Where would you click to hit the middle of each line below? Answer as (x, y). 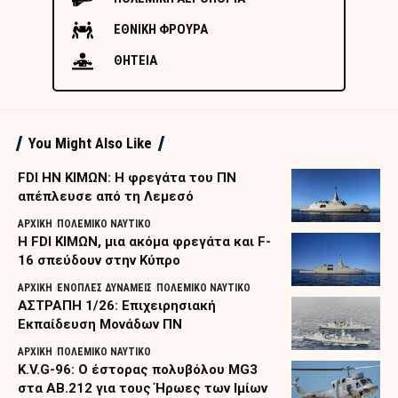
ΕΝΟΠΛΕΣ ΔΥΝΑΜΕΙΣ (105, 288)
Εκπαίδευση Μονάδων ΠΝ (100, 325)
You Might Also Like (90, 143)
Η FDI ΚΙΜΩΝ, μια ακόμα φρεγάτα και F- (144, 242)
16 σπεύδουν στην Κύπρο (99, 261)
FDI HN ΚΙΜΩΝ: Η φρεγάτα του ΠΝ (127, 178)
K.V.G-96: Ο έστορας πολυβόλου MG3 (138, 370)
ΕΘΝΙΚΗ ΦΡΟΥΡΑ (161, 30)
